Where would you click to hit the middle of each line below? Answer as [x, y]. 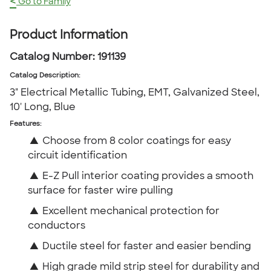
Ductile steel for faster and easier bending [147, 247]
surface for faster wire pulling [100, 191]
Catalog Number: [52, 57]
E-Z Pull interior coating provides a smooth [148, 177]
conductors [57, 226]
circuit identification [77, 156]
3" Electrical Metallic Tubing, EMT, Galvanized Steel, [135, 93]
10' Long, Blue [43, 108]
